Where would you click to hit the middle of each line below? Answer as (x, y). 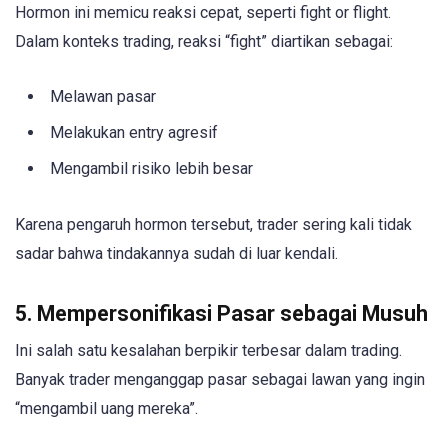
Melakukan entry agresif (134, 132)
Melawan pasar (103, 96)
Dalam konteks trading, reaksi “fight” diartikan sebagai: (204, 41)
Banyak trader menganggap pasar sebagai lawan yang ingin (220, 380)
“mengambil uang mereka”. (106, 409)
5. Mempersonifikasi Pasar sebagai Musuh (221, 314)
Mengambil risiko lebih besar (151, 168)
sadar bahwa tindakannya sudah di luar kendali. (176, 254)
